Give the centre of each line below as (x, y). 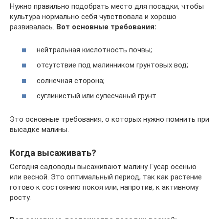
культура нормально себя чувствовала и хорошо (93, 17)
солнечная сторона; (71, 80)
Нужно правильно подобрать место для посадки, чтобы (107, 6)
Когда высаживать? (53, 153)
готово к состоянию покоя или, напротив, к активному (104, 187)
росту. (20, 197)
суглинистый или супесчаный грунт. (97, 96)
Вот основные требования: (106, 27)
